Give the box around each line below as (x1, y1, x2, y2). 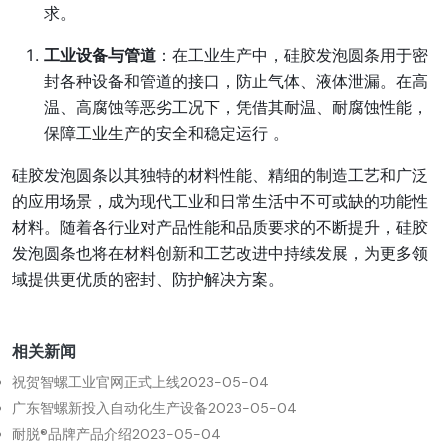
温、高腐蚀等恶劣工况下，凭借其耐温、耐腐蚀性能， (44, 97, 428, 117)
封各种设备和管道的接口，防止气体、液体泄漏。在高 (44, 71, 428, 91)
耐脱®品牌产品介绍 (12, 425, 132, 443)
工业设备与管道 (44, 45, 156, 65)
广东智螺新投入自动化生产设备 (12, 399, 208, 417)
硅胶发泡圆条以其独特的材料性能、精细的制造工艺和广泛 (12, 165, 428, 185)
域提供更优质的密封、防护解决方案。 (12, 269, 284, 289)
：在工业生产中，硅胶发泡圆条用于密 (156, 45, 428, 65)
